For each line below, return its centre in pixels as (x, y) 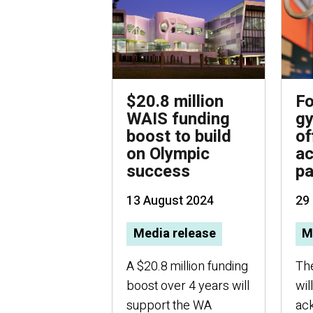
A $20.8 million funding (187, 267)
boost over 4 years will (188, 286)
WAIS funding (178, 119)
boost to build (179, 137)
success (158, 172)
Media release (174, 234)
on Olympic (168, 154)
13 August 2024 (170, 201)
